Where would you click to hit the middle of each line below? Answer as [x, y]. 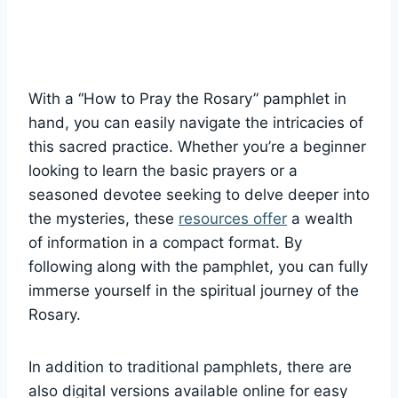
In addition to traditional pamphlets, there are [190, 367]
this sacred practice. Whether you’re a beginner [197, 147]
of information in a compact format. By [165, 243]
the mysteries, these [103, 219]
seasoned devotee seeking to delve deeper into [199, 195]
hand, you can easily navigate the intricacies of [196, 123]
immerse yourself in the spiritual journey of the [194, 291]
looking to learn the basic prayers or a [163, 171]
